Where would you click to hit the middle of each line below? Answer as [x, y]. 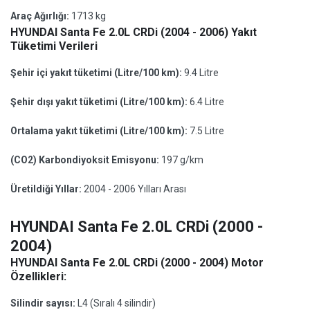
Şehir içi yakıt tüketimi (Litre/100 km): [97, 73]
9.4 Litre [201, 73]
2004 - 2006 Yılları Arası [135, 189]
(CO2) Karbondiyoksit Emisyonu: [86, 160]
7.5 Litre [207, 131]
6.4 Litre [207, 102]
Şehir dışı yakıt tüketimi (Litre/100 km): [100, 102]
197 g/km [182, 160]
